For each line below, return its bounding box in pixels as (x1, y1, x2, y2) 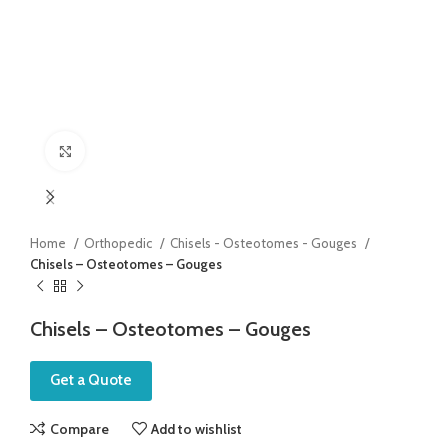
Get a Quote (50, 371, 132, 390)
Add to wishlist (151, 419, 243, 438)
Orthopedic (84, 235, 155, 252)
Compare (49, 419, 109, 438)
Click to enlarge (85, 143, 173, 159)
